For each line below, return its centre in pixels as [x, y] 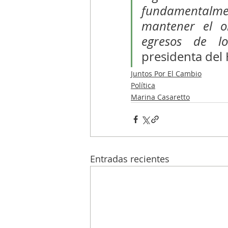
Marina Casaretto [160, 97]
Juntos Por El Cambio [166, 73]
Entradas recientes [130, 159]
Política [143, 85]
